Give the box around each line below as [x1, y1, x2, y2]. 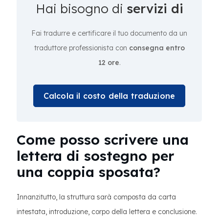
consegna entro [129, 44, 185, 52]
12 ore [98, 58, 119, 67]
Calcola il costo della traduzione [43, 91, 175, 101]
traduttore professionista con [34, 44, 129, 52]
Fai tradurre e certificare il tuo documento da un [31, 29, 187, 38]
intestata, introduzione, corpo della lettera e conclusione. [17, 207, 197, 216]
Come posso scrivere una [17, 131, 189, 148]
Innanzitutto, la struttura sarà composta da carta [17, 193, 176, 201]
